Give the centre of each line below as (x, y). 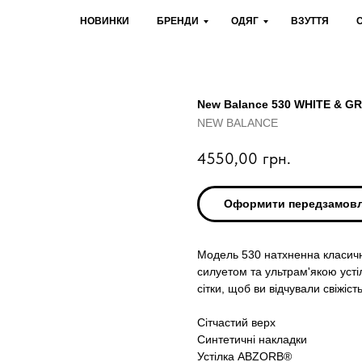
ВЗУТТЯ (310, 21)
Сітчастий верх (236, 323)
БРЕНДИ (178, 21)
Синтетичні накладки (252, 340)
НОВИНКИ (105, 21)
